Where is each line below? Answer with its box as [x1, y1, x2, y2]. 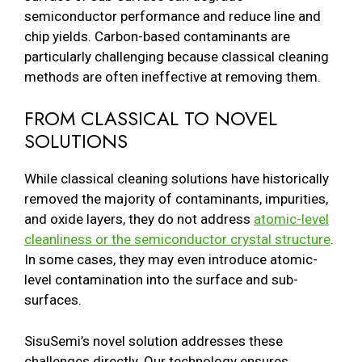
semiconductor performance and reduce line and [24, 7, 321, 24]
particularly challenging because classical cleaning [24, 48, 329, 65]
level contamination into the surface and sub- [24, 271, 298, 288]
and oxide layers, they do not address [24, 211, 254, 227]
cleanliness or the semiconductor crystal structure [24, 231, 330, 247]
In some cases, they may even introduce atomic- [24, 251, 318, 267]
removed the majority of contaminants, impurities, [24, 191, 328, 207]
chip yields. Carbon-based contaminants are [24, 27, 290, 44]
